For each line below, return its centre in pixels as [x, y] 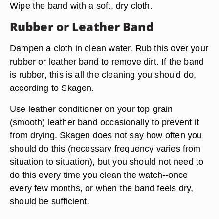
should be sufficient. [50, 201]
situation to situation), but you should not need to [107, 162]
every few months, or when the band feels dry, [102, 188]
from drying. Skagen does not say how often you [106, 135]
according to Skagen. [52, 88]
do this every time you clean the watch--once [99, 175]
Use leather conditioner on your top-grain [91, 109]
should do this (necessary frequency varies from [105, 148]
